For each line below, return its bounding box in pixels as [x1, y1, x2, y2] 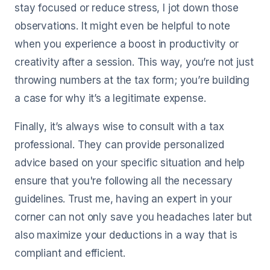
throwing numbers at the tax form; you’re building [14, 74, 250, 86]
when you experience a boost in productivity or [14, 38, 239, 50]
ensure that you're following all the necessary [14, 175, 233, 187]
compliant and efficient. [14, 247, 126, 259]
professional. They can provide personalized [14, 139, 225, 151]
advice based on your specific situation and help [14, 157, 245, 169]
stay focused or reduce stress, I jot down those [14, 2, 239, 14]
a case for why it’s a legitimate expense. [14, 92, 206, 104]
